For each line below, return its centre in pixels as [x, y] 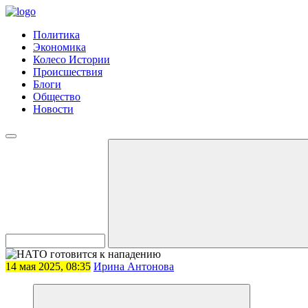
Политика [56, 35]
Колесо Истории [71, 59]
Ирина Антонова [134, 266]
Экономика [59, 47]
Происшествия [68, 72]
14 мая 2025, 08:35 [48, 266]
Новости [53, 109]
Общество [57, 97]
